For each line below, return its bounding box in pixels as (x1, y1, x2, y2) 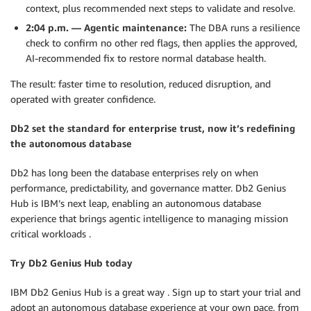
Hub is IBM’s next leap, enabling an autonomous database (10, 197, 261, 209)
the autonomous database (10, 137, 132, 149)
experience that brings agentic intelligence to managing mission (10, 212, 288, 224)
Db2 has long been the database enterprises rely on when (10, 167, 258, 178)
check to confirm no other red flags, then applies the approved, (26, 37, 297, 49)
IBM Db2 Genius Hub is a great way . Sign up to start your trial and (10, 286, 301, 298)
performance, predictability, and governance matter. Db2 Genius (10, 182, 286, 194)
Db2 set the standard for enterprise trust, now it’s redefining (10, 122, 295, 134)
